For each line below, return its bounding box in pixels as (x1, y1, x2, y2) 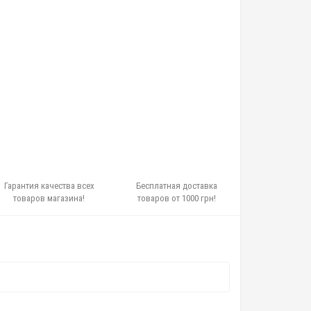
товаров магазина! (13, 193, 85, 203)
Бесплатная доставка (135, 180, 217, 191)
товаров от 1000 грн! (137, 193, 216, 203)
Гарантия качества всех (3, 180, 94, 191)
